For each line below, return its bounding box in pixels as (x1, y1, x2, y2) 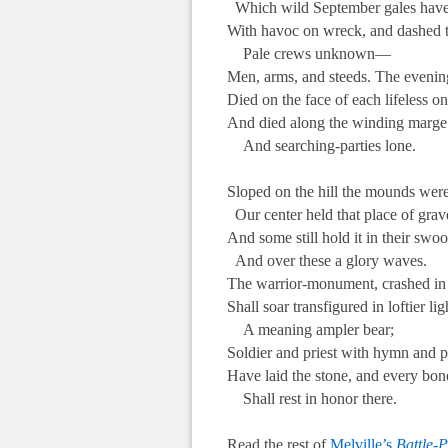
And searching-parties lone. (227, 136, 416, 154)
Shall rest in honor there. (227, 389, 397, 407)
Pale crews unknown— (227, 44, 391, 62)
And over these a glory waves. (227, 251, 427, 269)
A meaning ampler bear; (227, 320, 394, 338)
